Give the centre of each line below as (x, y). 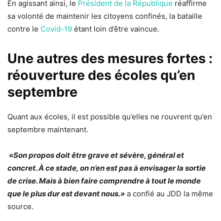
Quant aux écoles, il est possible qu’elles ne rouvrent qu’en (110, 116)
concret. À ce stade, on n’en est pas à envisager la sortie (107, 168)
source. (20, 206)
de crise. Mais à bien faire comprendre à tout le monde (104, 181)
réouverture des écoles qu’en (101, 75)
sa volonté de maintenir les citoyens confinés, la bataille (105, 16)
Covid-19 (56, 29)
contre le (24, 29)
